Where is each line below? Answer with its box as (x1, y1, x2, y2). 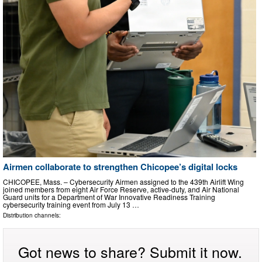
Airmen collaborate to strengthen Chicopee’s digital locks (3, 160, 237, 174)
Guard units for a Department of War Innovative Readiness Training (3, 191, 215, 202)
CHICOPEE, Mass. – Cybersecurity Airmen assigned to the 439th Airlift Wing (3, 176, 244, 187)
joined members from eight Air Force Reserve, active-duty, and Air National (3, 184, 239, 194)
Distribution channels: (3, 211, 61, 219)
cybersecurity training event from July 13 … (3, 199, 139, 209)
